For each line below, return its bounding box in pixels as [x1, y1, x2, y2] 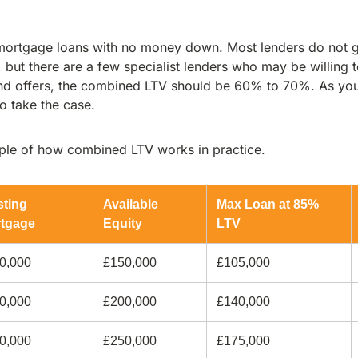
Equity [103, 217, 142, 230]
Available [103, 197, 158, 211]
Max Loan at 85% [217, 197, 319, 211]
